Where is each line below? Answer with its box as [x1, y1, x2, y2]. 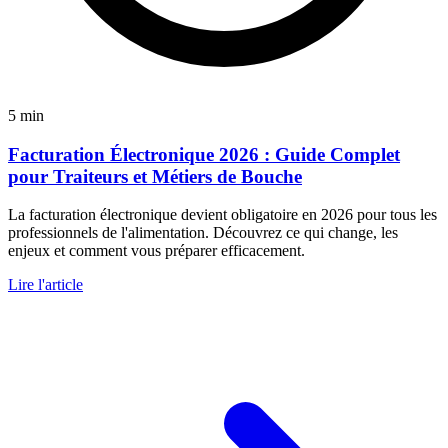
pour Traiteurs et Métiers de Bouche [8, 165, 302, 187]
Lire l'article [8, 276, 83, 294]
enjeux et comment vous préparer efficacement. [8, 242, 305, 260]
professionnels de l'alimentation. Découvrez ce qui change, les [8, 224, 398, 242]
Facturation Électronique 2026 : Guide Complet [8, 143, 400, 165]
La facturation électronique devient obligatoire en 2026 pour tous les [8, 206, 437, 224]
